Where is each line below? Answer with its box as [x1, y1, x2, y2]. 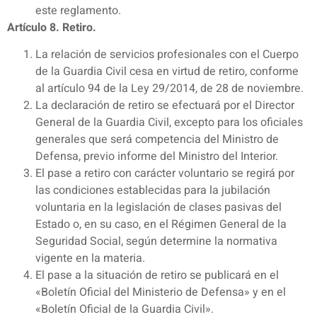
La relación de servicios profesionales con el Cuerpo [35, 46, 299, 64]
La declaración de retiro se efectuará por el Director [35, 97, 294, 115]
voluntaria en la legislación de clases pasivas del [35, 199, 282, 217]
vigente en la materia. [35, 250, 145, 267]
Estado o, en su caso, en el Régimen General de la [35, 216, 287, 234]
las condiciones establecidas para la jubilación [35, 182, 270, 200]
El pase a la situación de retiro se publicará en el [35, 267, 279, 284]
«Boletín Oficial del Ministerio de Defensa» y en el [35, 284, 286, 301]
